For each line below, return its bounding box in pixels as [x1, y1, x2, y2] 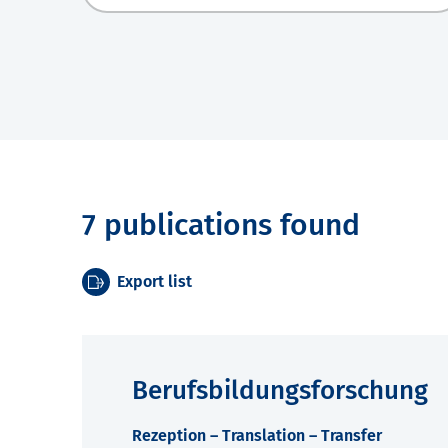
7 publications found [82, 207, 360, 244]
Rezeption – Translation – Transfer [132, 426, 382, 446]
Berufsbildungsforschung [132, 375, 428, 407]
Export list [117, 272, 192, 292]
